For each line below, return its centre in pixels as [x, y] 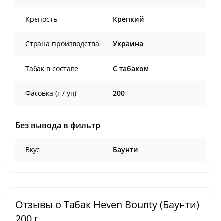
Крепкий [129, 19]
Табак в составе [52, 68]
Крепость [41, 19]
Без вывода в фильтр [58, 125]
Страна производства [62, 43]
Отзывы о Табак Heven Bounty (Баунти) [107, 204]
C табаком [131, 68]
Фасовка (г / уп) [51, 93]
